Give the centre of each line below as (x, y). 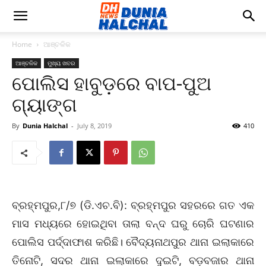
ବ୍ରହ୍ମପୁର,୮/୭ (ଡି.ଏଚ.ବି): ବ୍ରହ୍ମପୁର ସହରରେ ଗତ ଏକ (133, 205)
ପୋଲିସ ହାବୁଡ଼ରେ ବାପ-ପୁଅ (112, 84)
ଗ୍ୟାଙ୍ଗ (45, 105)
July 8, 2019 (94, 126)
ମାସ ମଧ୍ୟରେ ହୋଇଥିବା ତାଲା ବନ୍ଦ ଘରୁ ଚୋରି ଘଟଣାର (133, 224)
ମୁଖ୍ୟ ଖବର (61, 63)
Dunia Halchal (45, 126)
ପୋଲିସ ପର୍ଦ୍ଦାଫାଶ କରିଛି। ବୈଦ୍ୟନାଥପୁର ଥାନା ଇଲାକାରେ (133, 242)
